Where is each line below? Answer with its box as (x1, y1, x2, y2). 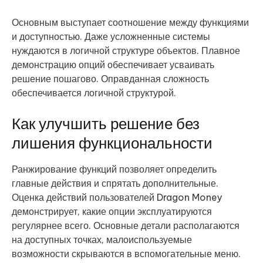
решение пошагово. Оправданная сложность (12, 73, 209, 85)
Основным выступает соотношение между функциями (12, 16, 249, 29)
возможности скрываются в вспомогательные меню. (12, 248, 241, 260)
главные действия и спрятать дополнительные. (12, 177, 218, 190)
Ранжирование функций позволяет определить (12, 163, 217, 176)
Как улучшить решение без (12, 114, 200, 134)
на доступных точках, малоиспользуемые (12, 234, 192, 246)
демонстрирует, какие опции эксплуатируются (12, 205, 212, 218)
